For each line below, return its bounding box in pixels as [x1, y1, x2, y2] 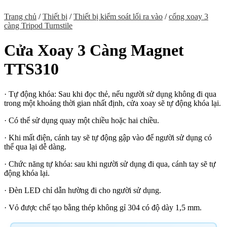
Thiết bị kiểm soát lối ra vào [73, 12, 163, 21]
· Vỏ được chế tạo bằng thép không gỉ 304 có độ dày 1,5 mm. [4, 203, 202, 212]
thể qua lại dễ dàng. [4, 142, 66, 151]
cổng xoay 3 [169, 12, 208, 21]
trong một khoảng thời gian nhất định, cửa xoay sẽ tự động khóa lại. [4, 98, 221, 107]
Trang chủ [4, 12, 36, 21]
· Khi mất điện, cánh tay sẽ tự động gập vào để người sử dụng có [4, 133, 212, 142]
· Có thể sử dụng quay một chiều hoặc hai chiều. [4, 116, 159, 125]
